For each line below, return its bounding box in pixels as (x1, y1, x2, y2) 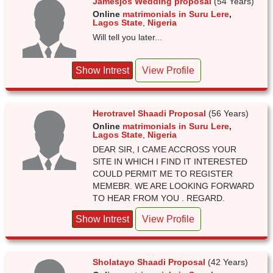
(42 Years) (208, 257, 249, 267)
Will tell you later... (93, 32, 163, 42)
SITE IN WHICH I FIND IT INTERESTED (93, 157, 248, 166)
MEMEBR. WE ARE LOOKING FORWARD (93, 181, 255, 191)
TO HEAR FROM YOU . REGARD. (93, 193, 225, 203)
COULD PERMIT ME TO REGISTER (93, 169, 233, 179)
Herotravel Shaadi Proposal (93, 108, 207, 118)
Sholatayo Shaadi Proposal (93, 257, 206, 267)
